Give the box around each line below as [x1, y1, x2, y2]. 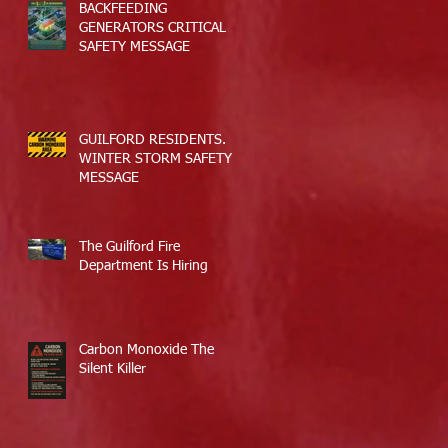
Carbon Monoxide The [79, 342, 214, 357]
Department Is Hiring [79, 258, 208, 273]
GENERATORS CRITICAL [79, 20, 226, 35]
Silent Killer [79, 361, 146, 376]
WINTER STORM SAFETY [79, 151, 232, 166]
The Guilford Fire [79, 239, 180, 254]
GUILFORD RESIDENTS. [79, 132, 226, 147]
